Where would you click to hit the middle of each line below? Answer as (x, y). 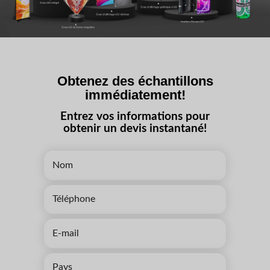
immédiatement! (135, 96)
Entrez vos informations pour (135, 117)
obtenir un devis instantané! (135, 129)
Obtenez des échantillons (135, 82)
